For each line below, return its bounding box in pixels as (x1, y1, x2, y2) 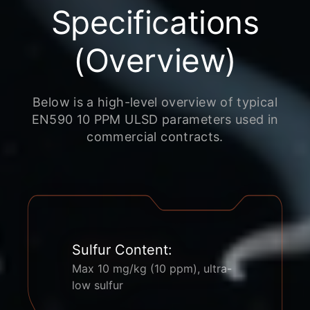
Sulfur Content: (72, 241, 172, 258)
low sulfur (72, 278, 123, 292)
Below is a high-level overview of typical (33, 95, 277, 109)
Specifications (51, 3, 259, 42)
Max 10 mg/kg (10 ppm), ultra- (72, 262, 232, 275)
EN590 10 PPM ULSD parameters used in (31, 112, 279, 127)
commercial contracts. (86, 129, 224, 144)
